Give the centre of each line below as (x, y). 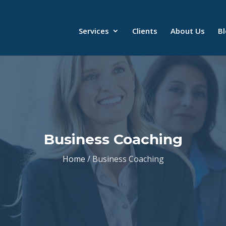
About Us (187, 31)
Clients (145, 31)
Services (94, 31)
